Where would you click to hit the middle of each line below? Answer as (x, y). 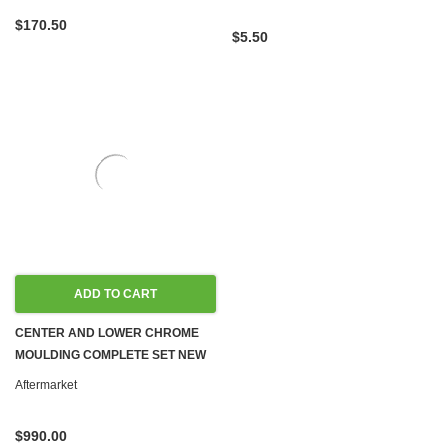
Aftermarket (46, 385)
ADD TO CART (115, 294)
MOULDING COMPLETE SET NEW (110, 355)
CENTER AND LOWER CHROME (107, 333)
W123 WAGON (55, 377)
